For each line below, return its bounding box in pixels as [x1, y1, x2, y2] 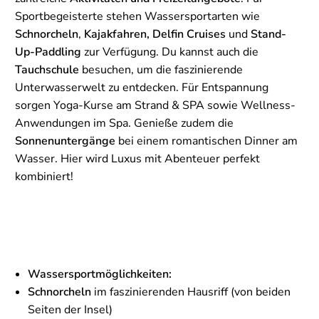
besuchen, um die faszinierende [79, 62, 243, 78]
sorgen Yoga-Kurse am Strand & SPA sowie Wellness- [15, 98, 296, 114]
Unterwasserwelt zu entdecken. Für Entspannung [15, 80, 268, 96]
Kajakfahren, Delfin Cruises [84, 26, 226, 43]
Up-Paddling [15, 44, 81, 61]
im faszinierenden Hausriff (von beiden [91, 284, 291, 300]
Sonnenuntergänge [15, 133, 115, 150]
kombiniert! [15, 169, 73, 185]
